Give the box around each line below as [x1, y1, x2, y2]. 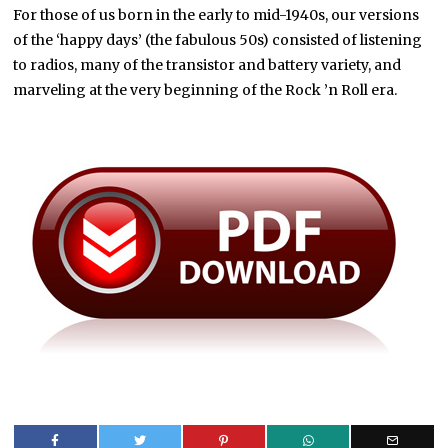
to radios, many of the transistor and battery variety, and [13, 56, 402, 75]
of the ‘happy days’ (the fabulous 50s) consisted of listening [13, 31, 423, 50]
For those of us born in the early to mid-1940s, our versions [13, 6, 420, 25]
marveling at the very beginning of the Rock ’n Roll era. [13, 81, 398, 100]
